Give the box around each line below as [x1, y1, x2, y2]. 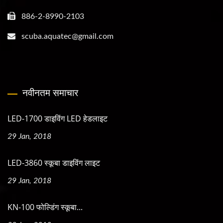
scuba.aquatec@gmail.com [21, 32, 113, 40]
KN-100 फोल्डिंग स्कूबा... [7, 202, 83, 213]
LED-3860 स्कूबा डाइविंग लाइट [7, 157, 100, 168]
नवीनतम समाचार [22, 86, 78, 99]
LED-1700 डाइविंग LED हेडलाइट [7, 113, 108, 124]
